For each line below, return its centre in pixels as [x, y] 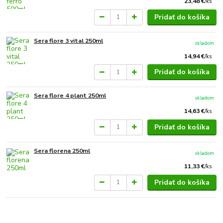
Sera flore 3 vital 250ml [69, 41]
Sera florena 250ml [62, 151]
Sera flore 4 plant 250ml [70, 96]
